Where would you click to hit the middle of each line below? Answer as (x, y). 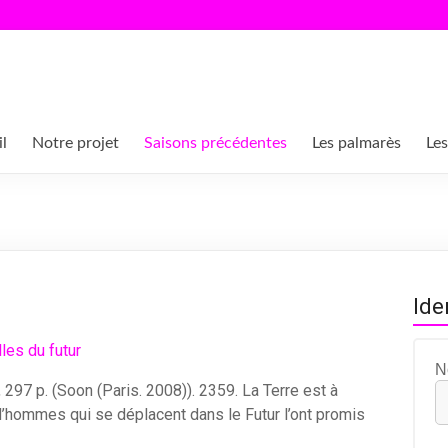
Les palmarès (356, 143)
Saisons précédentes (215, 143)
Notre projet (75, 143)
